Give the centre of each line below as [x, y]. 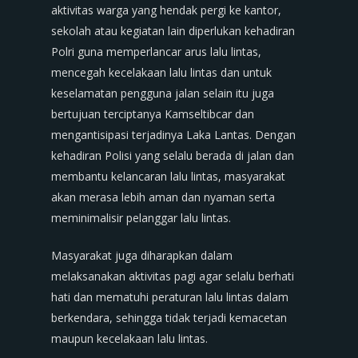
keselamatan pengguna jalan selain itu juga [163, 93]
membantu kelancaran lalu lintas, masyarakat [168, 176]
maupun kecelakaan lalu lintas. [129, 338]
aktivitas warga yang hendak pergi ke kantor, [166, 10]
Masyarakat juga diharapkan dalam [142, 255]
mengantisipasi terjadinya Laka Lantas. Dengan [173, 135]
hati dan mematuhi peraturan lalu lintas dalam [170, 297]
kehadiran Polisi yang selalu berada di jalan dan [173, 155]
